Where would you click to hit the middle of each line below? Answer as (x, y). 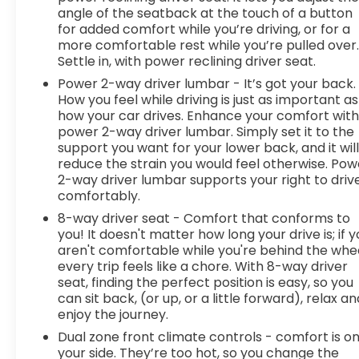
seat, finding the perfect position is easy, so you (206, 282)
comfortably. (99, 196)
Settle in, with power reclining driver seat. (187, 61)
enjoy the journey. (113, 314)
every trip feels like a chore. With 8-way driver (203, 266)
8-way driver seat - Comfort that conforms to (204, 218)
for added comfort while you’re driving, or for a (204, 29)
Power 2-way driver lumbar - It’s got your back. (207, 83)
